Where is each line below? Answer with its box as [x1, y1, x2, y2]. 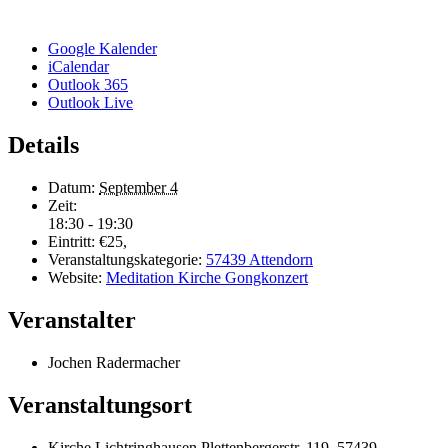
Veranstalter [8, 306, 136, 333]
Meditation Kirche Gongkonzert [106, 269, 308, 286]
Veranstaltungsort [8, 391, 192, 418]
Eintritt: [48, 233, 95, 250]
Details [8, 132, 79, 159]
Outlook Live [48, 94, 133, 112]
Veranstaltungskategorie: [48, 251, 202, 268]
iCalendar [48, 58, 109, 76]
